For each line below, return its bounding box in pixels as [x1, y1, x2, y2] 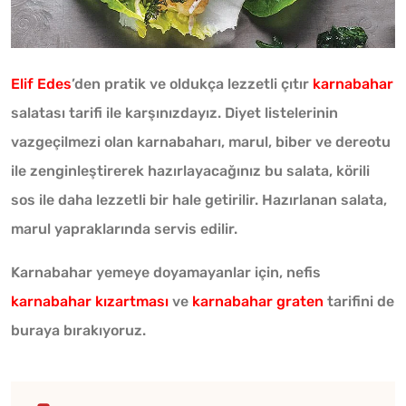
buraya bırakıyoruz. [11, 321, 146, 339]
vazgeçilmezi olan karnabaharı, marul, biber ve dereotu [11, 132, 391, 150]
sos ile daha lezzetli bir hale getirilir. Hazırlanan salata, [11, 190, 387, 208]
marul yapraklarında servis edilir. [11, 219, 237, 237]
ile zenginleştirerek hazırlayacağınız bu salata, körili [11, 161, 370, 179]
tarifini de [324, 292, 394, 310]
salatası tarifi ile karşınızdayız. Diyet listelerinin [11, 103, 338, 121]
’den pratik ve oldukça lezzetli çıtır [72, 74, 313, 92]
